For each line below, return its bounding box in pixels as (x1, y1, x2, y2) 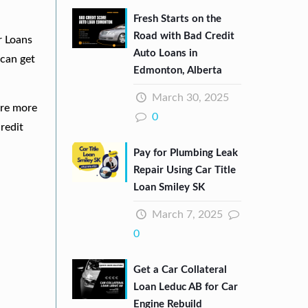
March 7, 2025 (148, 208, 223, 220)
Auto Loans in (133, 47, 198, 58)
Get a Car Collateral (133, 264, 228, 275)
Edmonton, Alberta (133, 65, 223, 76)
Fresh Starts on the (133, 13, 222, 24)
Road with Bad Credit (133, 30, 235, 41)
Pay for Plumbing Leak (133, 147, 239, 158)
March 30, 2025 (148, 91, 229, 103)
